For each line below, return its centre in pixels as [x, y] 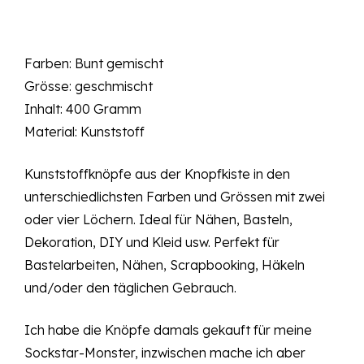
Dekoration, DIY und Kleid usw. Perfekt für [152, 243]
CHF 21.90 [144, 52]
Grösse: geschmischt [89, 87]
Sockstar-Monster [80, 353]
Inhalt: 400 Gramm [83, 109]
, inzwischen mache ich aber [220, 353]
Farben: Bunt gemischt [94, 64]
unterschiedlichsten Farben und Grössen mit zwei [175, 197]
